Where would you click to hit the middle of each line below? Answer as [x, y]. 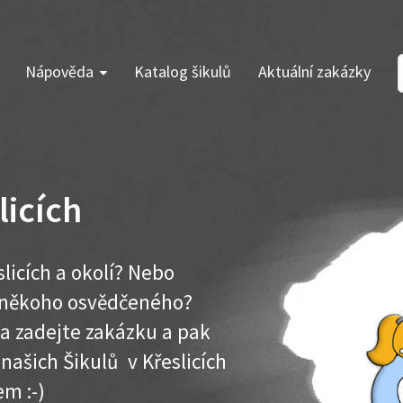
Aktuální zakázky [314, 72]
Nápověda [59, 72]
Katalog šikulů [183, 72]
